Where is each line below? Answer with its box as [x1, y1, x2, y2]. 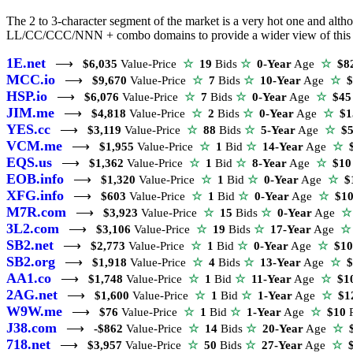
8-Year [252, 157, 287, 170]
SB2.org [6, 254, 55, 270]
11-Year [251, 273, 292, 286]
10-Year [260, 74, 301, 87]
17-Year [270, 223, 311, 236]
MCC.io [6, 72, 55, 88]
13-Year [260, 256, 301, 269]
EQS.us [6, 154, 52, 171]
